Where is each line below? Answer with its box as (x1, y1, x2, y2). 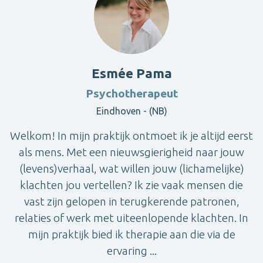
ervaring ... (106, 244, 157, 257)
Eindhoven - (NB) (96, 105, 167, 116)
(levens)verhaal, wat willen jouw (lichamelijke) (19, 161, 244, 175)
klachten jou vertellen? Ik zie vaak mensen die (20, 178, 243, 191)
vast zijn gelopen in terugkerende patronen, (23, 194, 240, 208)
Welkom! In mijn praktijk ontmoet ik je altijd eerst (10, 129, 253, 142)
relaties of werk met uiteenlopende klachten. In (15, 211, 248, 224)
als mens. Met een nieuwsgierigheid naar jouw (19, 145, 244, 159)
